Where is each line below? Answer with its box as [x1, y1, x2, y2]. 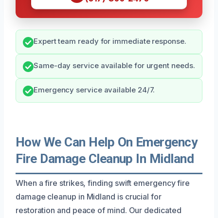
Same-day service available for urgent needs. [34, 61, 195, 70]
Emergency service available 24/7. [34, 85, 155, 94]
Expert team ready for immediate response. [34, 36, 186, 46]
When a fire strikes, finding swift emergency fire [16, 178, 190, 188]
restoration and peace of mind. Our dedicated [16, 205, 182, 215]
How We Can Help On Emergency [16, 134, 198, 149]
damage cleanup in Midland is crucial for [16, 191, 162, 201]
